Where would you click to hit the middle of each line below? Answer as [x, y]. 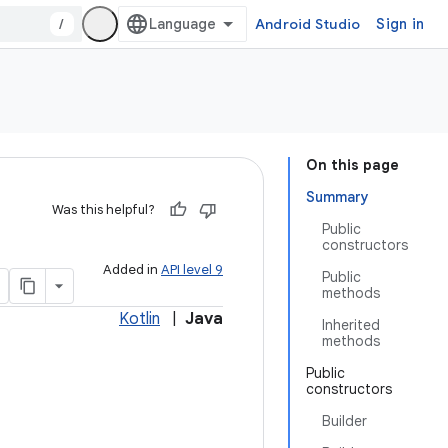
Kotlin [139, 319]
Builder [344, 421]
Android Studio [307, 24]
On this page [352, 165]
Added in [132, 269]
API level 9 [192, 269]
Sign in [400, 24]
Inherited [351, 325]
